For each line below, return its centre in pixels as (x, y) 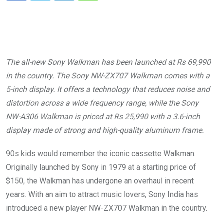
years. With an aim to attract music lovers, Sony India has (102, 195)
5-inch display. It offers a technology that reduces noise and (108, 90)
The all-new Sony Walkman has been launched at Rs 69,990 (108, 62)
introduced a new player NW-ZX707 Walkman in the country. (107, 208)
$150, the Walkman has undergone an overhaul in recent (100, 181)
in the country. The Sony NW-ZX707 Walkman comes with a (108, 76)
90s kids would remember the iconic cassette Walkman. (101, 154)
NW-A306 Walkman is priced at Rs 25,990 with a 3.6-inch (103, 117)
